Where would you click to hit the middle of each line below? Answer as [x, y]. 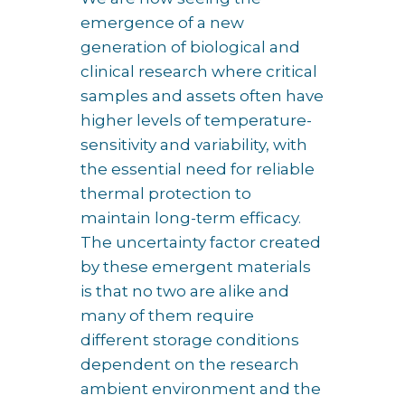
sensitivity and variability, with [194, 145]
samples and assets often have [202, 96]
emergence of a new [162, 23]
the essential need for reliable [198, 169]
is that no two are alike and [185, 291]
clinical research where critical [199, 71]
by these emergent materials [196, 267]
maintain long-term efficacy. [191, 218]
